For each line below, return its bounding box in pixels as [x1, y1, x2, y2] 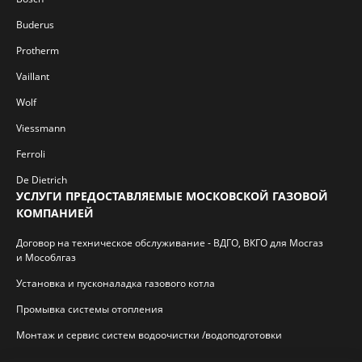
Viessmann [16, 121, 65, 135]
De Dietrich [16, 173, 67, 187]
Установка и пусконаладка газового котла [16, 276, 215, 290]
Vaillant [16, 69, 49, 83]
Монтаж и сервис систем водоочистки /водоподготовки [16, 328, 282, 342]
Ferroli [16, 147, 45, 161]
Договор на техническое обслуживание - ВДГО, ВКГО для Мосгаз [16, 236, 323, 250]
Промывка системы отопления [16, 302, 163, 316]
